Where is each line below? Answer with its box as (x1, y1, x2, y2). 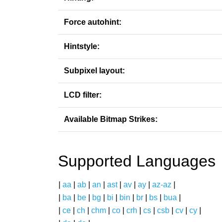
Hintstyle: (64, 42, 100, 51)
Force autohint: (64, 18, 121, 26)
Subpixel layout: (64, 66, 125, 75)
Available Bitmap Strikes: (64, 115, 158, 123)
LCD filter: (64, 91, 102, 99)
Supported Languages (58, 152, 216, 170)
